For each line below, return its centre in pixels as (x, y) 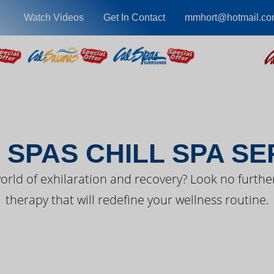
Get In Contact (134, 17)
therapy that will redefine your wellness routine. (137, 200)
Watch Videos (54, 17)
